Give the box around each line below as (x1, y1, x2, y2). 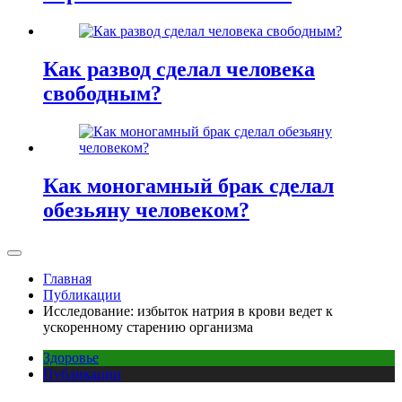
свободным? (43, 82, 162, 106)
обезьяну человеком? (43, 197, 249, 222)
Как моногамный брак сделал (43, 173, 334, 197)
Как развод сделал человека (43, 57, 315, 82)
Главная (43, 270, 92, 286)
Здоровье (43, 349, 99, 365)
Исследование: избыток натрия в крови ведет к (43, 302, 333, 319)
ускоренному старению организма (43, 319, 253, 335)
